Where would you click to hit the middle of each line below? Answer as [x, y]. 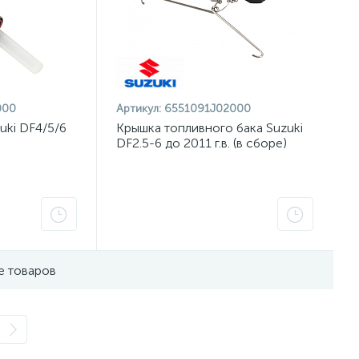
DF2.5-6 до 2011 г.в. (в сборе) [202, 143]
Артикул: [139, 109]
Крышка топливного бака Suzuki [210, 128]
